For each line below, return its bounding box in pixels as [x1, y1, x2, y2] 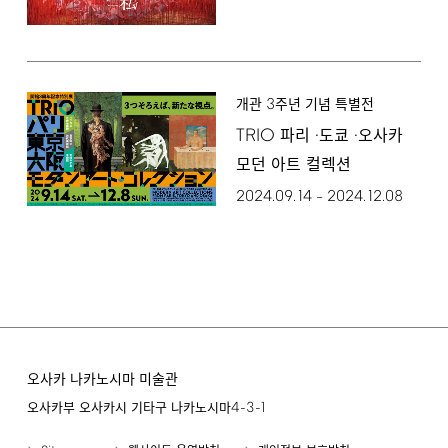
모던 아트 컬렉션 [235, 156, 351, 176]
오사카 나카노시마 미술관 [26, 371, 178, 389]
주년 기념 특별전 [274, 97, 374, 115]
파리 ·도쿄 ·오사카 [274, 126, 403, 146]
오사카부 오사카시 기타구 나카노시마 [26, 400, 231, 416]
